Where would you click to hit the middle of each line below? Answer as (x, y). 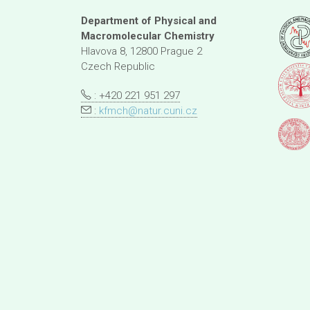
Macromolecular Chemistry (148, 36)
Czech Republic (118, 66)
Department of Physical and (149, 21)
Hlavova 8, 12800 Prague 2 (142, 51)
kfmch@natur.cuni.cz (148, 111)
